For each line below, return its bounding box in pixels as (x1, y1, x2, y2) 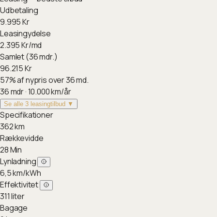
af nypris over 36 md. (17, 75, 89, 85)
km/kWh (13, 168, 41, 178)
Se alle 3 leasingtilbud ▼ (4, 100, 74, 108)
